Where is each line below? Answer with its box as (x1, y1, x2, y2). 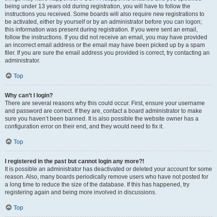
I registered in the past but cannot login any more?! (5, 158, 144, 165)
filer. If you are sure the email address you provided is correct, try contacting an (5, 49, 210, 56)
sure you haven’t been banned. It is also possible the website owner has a (5, 115, 199, 122)
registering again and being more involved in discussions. (5, 189, 156, 196)
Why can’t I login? (5, 92, 53, 99)
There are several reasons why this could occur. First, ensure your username (5, 100, 205, 107)
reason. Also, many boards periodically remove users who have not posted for (5, 173, 208, 180)
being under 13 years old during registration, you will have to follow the (5, 3, 190, 10)
